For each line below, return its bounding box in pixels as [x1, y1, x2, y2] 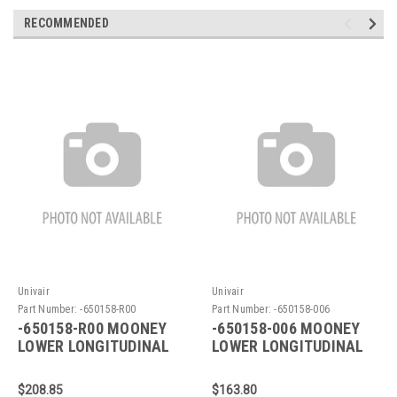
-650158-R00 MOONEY [18, 318, 167, 338]
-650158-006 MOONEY [212, 318, 361, 338]
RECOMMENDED [24, 15, 109, 30]
